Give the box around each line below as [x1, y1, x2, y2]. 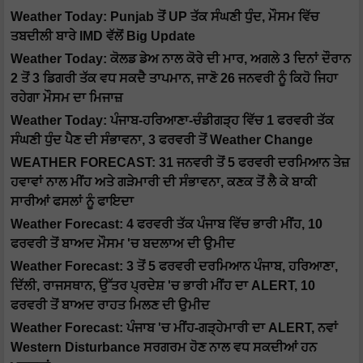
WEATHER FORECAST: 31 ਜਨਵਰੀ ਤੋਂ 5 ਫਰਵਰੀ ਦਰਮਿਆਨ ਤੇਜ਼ [11, 156, 349, 170]
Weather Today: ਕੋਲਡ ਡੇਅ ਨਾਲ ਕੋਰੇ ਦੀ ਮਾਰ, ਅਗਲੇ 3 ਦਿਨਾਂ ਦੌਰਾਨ [11, 52, 351, 66]
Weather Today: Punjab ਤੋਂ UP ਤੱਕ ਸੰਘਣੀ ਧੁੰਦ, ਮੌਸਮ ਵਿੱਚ [11, 10, 319, 24]
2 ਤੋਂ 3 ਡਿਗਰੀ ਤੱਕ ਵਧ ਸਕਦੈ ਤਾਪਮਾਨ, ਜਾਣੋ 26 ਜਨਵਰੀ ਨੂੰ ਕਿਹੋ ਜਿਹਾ [11, 71, 338, 86]
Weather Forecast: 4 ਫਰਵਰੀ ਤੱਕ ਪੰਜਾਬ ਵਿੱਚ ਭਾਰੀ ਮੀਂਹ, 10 [11, 217, 322, 232]
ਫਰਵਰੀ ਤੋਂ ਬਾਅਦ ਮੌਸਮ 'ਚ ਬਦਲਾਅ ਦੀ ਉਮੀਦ [11, 237, 235, 251]
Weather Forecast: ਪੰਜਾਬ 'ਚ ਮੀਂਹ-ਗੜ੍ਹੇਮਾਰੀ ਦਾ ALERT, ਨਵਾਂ [11, 321, 338, 335]
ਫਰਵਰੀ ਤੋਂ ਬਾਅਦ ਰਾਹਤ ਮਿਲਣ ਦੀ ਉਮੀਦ [11, 298, 210, 313]
